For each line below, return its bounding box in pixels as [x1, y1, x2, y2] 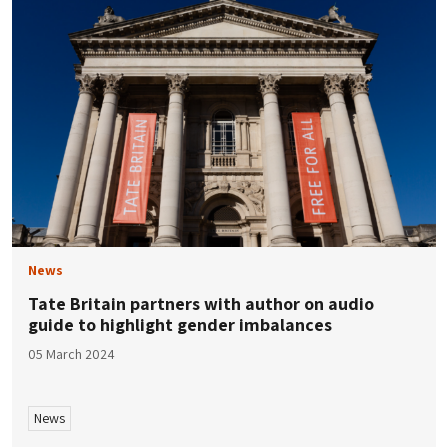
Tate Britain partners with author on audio [28, 291, 374, 315]
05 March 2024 [28, 344, 115, 363]
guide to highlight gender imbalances [28, 312, 336, 336]
